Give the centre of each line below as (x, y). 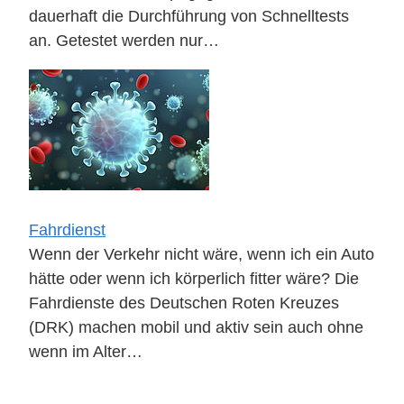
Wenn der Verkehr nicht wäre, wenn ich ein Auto (202, 253)
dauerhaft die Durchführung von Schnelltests (189, 16)
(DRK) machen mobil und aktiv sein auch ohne (196, 326)
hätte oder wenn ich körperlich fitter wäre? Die (194, 278)
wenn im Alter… (86, 351)
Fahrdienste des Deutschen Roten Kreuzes (184, 302)
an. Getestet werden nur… (124, 41)
